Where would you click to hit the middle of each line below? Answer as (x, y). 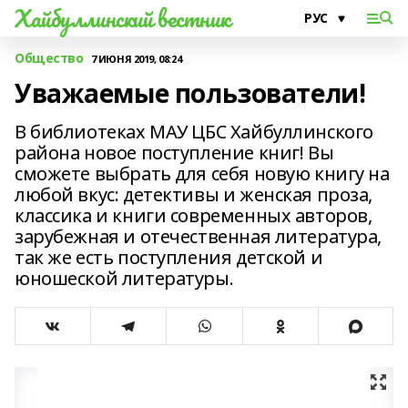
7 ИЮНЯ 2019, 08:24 (136, 58)
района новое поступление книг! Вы (174, 153)
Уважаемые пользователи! (190, 93)
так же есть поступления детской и (169, 257)
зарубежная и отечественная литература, (199, 236)
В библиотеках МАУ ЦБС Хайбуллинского (194, 132)
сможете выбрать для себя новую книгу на (202, 173)
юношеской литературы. (124, 278)
